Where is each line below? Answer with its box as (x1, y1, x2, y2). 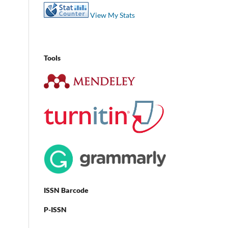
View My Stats (90, 10, 135, 19)
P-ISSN (44, 205, 67, 214)
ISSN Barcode (44, 185, 89, 194)
